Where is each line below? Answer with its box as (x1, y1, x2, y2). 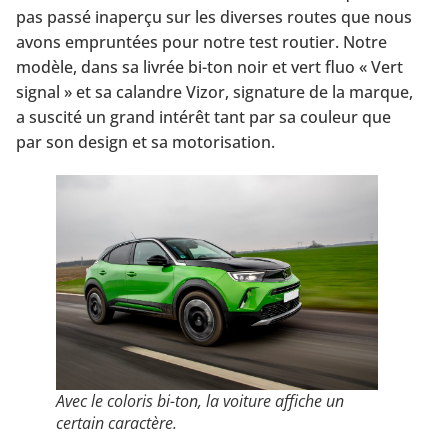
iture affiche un (239, 389, 344, 412)
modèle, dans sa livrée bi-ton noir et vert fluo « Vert (16, 55, 403, 78)
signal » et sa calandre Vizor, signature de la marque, (16, 80, 413, 103)
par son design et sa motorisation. (16, 130, 275, 153)
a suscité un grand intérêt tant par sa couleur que (16, 105, 391, 128)
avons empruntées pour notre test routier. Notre (16, 30, 387, 53)
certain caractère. (56, 411, 177, 434)
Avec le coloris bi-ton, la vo (56, 389, 239, 412)
